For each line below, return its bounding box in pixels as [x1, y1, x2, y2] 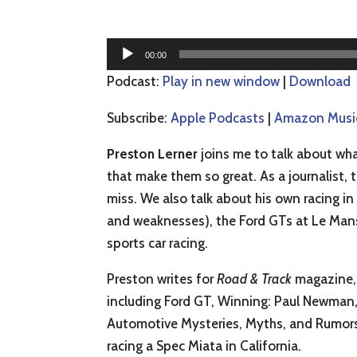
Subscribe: [107, 109, 171, 126]
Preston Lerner [107, 145, 198, 162]
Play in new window [163, 73, 280, 89]
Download [289, 73, 351, 89]
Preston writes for [107, 270, 218, 287]
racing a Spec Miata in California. [107, 337, 302, 354]
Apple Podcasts [171, 109, 265, 126]
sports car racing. [107, 234, 209, 251]
